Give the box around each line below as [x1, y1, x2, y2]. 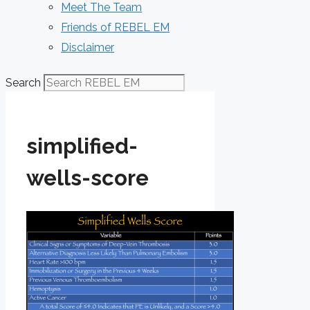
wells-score [26, 165, 149, 190]
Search [6, 76, 41, 89]
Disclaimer [61, 41, 114, 54]
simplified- [26, 133, 138, 158]
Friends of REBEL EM [61, 21, 170, 34]
